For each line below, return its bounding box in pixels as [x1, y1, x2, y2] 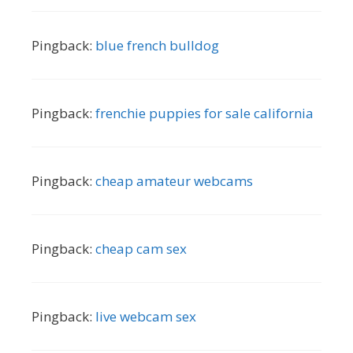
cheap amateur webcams [95, 171, 253, 190]
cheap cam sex [95, 239, 187, 258]
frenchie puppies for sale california [95, 103, 314, 122]
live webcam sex [95, 307, 196, 325]
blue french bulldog [95, 35, 219, 54]
